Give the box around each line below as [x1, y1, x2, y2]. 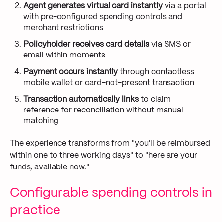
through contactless [118, 68, 195, 76]
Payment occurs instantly [23, 68, 118, 76]
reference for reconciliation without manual [23, 106, 184, 114]
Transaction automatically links [23, 95, 139, 103]
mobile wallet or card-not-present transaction [23, 79, 195, 87]
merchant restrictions [23, 24, 104, 32]
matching [23, 117, 59, 125]
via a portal [165, 2, 207, 10]
